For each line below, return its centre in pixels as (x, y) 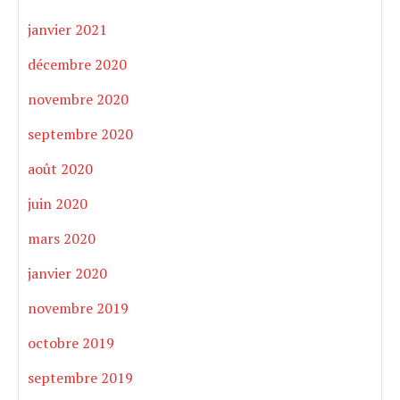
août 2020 (60, 169)
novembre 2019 (78, 308)
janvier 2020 (67, 274)
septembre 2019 (80, 378)
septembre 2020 (80, 134)
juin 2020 (58, 204)
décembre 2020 (77, 65)
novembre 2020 (78, 100)
